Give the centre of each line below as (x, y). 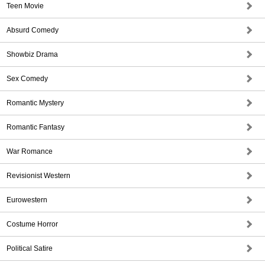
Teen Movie (25, 6)
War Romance (30, 151)
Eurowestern (27, 200)
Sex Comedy (27, 79)
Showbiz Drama (32, 54)
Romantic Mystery (35, 103)
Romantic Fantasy (35, 127)
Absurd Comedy (33, 30)
